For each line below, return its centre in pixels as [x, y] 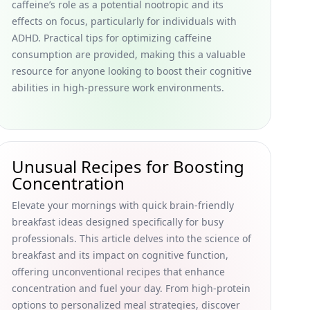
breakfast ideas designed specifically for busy [118, 222]
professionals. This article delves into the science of [131, 238]
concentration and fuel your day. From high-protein [131, 288]
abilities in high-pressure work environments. [118, 88]
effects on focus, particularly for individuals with [124, 21]
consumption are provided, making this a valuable [129, 54]
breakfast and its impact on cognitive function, [120, 255]
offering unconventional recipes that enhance [118, 272]
